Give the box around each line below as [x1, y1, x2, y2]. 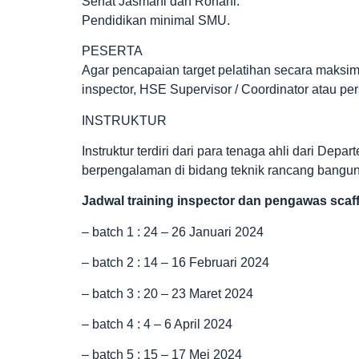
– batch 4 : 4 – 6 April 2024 [82, 317, 232, 332]
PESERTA [82, 44, 143, 58]
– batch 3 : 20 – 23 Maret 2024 [82, 286, 253, 301]
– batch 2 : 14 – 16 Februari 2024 [82, 256, 269, 270]
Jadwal [82, 194, 127, 208]
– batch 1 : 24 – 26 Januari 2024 [82, 224, 264, 239]
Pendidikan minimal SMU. [82, 13, 230, 27]
